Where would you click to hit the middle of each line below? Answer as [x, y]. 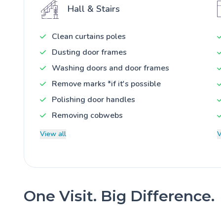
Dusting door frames [89, 52]
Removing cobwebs [87, 115]
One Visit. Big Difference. [119, 196]
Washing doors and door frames [110, 68]
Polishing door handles [93, 99]
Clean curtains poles [89, 36]
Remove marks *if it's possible [106, 84]
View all [53, 134]
